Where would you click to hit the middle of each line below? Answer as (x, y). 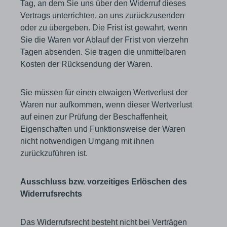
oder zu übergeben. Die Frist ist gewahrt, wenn (104, 28)
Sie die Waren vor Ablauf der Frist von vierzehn (104, 40)
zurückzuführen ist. (54, 153)
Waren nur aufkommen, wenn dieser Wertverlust (106, 105)
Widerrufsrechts (51, 194)
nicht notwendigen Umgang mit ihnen (87, 141)
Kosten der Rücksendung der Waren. (86, 64)
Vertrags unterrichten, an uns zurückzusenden (102, 15)
